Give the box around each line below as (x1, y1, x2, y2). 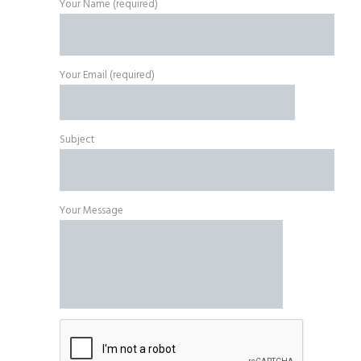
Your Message (60, 201, 123, 219)
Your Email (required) (60, 66, 155, 84)
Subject (60, 131, 94, 148)
